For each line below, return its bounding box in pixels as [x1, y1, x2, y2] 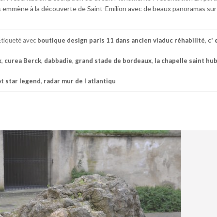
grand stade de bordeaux [75, 56, 152, 64]
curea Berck [4, 56, 41, 64]
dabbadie [44, 56, 72, 64]
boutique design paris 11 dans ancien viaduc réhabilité [37, 36, 205, 44]
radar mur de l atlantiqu [44, 77, 116, 85]
